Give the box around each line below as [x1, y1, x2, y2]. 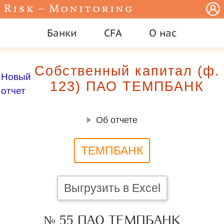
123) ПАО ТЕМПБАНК [50, 79, 204, 94]
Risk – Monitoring [4, 1, 134, 17]
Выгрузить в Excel [63, 181, 160, 194]
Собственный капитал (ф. [34, 63, 220, 78]
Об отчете [95, 115, 137, 125]
